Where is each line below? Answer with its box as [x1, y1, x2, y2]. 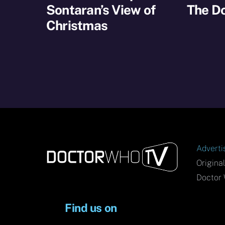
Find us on [65, 201, 117, 215]
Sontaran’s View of [46, 2, 155, 18]
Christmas [46, 17, 107, 33]
